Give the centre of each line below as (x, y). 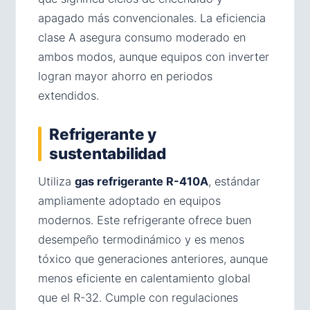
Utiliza (56, 181)
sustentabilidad (108, 153)
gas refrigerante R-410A (142, 181)
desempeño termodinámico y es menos (141, 239)
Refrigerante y (103, 134)
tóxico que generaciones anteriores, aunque (153, 259)
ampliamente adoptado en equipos (129, 201)
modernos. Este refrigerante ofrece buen (145, 220)
